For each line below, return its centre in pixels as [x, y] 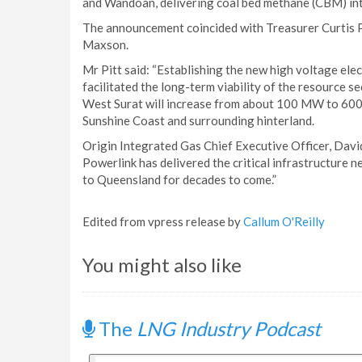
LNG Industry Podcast [229, 328]
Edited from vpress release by [163, 221]
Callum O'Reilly [284, 221]
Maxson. [105, 44]
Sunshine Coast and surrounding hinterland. [198, 120]
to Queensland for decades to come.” [179, 179]
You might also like [162, 265]
